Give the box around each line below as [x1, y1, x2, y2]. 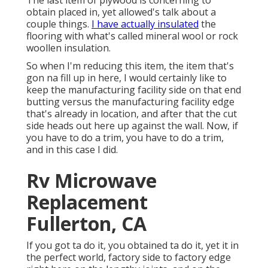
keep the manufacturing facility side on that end [26, 83, 241, 97]
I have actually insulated [92, 17, 199, 31]
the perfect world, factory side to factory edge [26, 251, 231, 264]
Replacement [26, 189, 148, 215]
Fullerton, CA [26, 211, 147, 237]
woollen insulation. [26, 41, 111, 55]
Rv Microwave [26, 167, 157, 194]
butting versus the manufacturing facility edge [26, 95, 234, 109]
